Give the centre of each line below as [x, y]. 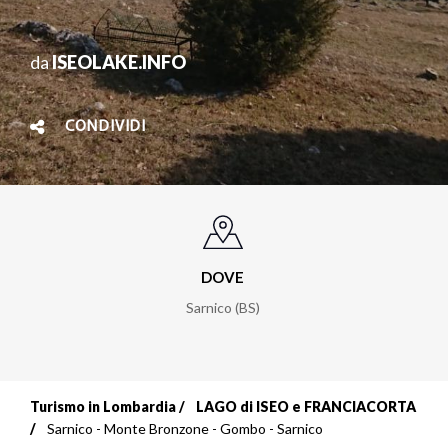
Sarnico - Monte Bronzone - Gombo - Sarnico [185, 429]
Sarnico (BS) [222, 308]
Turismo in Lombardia [103, 407]
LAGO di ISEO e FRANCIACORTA [306, 407]
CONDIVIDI [105, 126]
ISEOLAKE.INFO [119, 61]
